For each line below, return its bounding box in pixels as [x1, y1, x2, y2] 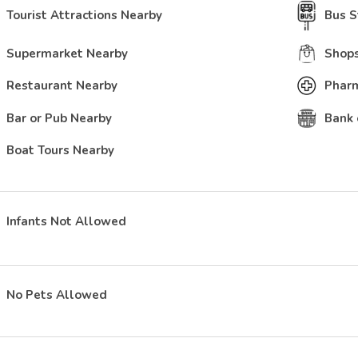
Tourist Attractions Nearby [6, 7, 162, 24]
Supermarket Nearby [6, 45, 128, 62]
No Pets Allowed [6, 286, 107, 303]
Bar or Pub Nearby [6, 109, 112, 126]
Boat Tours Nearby [6, 141, 114, 158]
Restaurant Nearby [6, 77, 117, 93]
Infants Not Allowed [6, 213, 126, 229]
